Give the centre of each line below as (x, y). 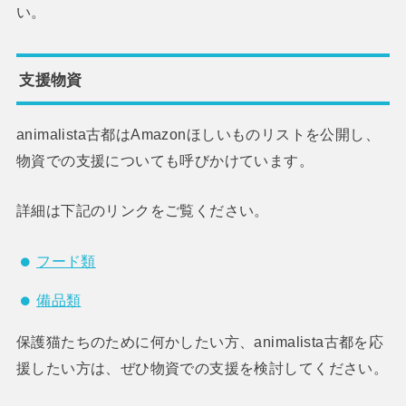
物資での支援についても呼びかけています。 (165, 160)
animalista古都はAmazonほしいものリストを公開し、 (198, 134)
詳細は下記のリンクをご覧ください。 (142, 210)
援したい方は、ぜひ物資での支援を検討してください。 (202, 368)
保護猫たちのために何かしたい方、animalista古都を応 (200, 342)
